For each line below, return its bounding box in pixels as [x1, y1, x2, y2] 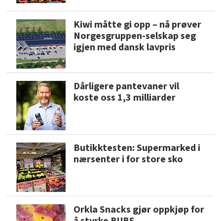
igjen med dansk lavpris [74, 40, 176, 55]
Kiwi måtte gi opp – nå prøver [74, 18, 202, 32]
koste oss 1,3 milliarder [74, 91, 176, 105]
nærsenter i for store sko [74, 152, 184, 166]
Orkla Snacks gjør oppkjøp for [74, 202, 205, 217]
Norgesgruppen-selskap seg [74, 29, 196, 43]
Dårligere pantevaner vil [74, 79, 180, 94]
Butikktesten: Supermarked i [74, 141, 201, 155]
